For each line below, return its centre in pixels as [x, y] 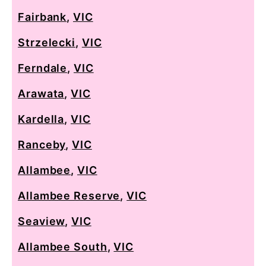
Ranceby [42, 144]
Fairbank [42, 17]
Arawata [41, 93]
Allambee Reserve [69, 195]
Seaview [42, 221]
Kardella [41, 119]
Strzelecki [47, 42]
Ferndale [43, 68]
